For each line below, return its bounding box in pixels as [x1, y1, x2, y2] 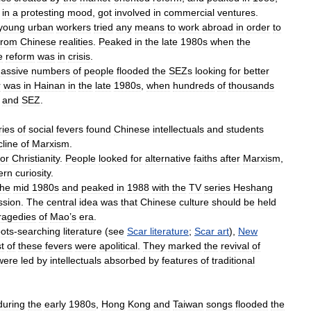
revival [221, 240, 249, 251]
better [244, 65, 269, 76]
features [162, 255, 198, 266]
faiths [194, 153, 217, 164]
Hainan [34, 80, 65, 91]
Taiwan [173, 299, 203, 310]
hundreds [173, 80, 215, 91]
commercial [164, 7, 215, 18]
